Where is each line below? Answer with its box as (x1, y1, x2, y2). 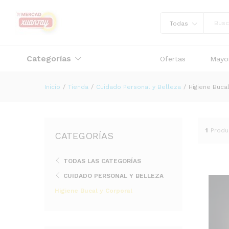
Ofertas (160, 55, 186, 63)
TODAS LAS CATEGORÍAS (63, 157, 141, 165)
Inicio (44, 83, 60, 90)
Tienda (68, 83, 88, 90)
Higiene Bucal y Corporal (55, 187, 132, 194)
